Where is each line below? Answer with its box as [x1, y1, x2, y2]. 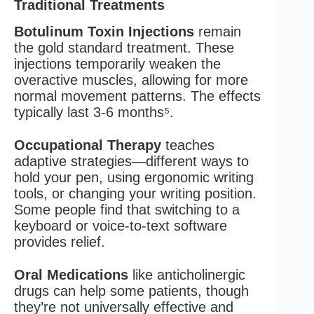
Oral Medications [14, 266, 128, 282]
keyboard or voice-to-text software [14, 217, 227, 233]
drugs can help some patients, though [14, 282, 249, 299]
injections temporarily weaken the [14, 55, 221, 71]
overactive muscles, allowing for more [14, 71, 248, 88]
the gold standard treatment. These [14, 39, 234, 55]
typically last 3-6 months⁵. [14, 104, 174, 120]
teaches [161, 137, 214, 153]
